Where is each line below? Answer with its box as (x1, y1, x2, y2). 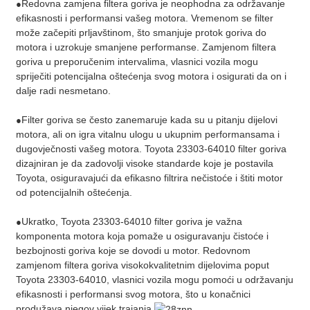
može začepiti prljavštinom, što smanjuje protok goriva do (15, 27, 266, 39)
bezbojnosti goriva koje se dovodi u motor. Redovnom (15, 245, 250, 257)
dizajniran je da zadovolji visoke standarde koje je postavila (15, 158, 273, 170)
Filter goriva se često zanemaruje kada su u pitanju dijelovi (21, 114, 277, 126)
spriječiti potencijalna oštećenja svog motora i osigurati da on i (15, 71, 286, 82)
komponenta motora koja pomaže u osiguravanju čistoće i (15, 230, 268, 242)
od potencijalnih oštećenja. (15, 187, 132, 199)
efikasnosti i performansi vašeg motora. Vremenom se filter (15, 12, 273, 24)
